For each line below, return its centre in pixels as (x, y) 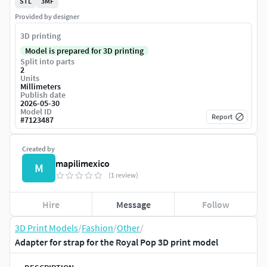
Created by (38, 149)
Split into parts (47, 62)
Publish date (43, 95)
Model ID (36, 112)
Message (133, 204)
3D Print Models (46, 228)
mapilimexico (83, 164)
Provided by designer (47, 17)
